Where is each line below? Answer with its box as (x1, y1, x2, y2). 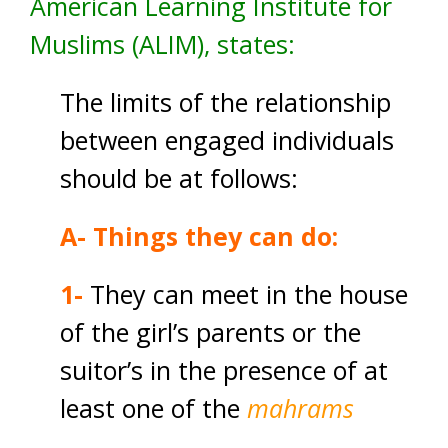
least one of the (60, 391, 247, 425)
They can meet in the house (83, 277, 408, 311)
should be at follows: (60, 161, 298, 195)
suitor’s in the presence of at (60, 353, 388, 387)
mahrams (247, 391, 354, 425)
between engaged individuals (60, 123, 394, 157)
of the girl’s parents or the (60, 315, 361, 349)
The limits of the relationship (60, 85, 391, 119)
